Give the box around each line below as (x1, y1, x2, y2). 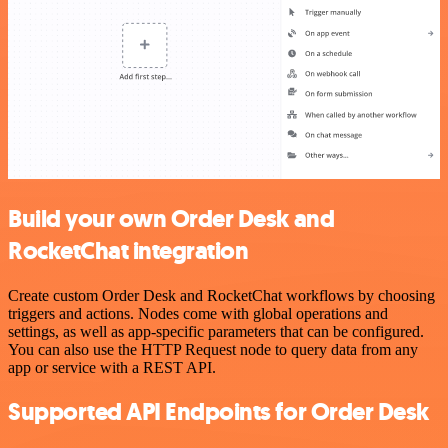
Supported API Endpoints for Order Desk (8, 396, 429, 429)
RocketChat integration (8, 234, 249, 267)
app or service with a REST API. (8, 358, 216, 376)
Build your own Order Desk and (8, 202, 335, 235)
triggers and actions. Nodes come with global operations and (8, 304, 388, 322)
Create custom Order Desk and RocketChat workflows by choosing (8, 286, 435, 304)
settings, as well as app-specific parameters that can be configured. (8, 322, 424, 340)
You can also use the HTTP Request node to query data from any (8, 340, 418, 358)
